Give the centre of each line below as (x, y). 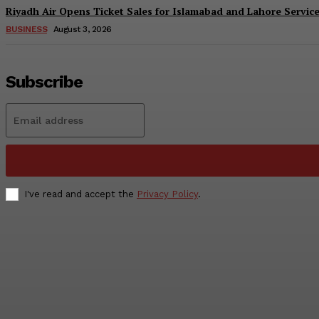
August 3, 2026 (82, 30)
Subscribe (44, 82)
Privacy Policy (167, 194)
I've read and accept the (80, 194)
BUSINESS (26, 30)
